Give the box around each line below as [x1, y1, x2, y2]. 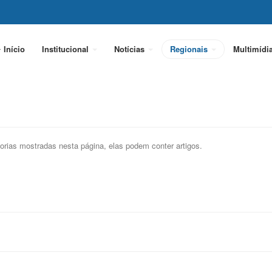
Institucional [42, 43, 91, 55]
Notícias [114, 43, 147, 55]
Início [4, 43, 25, 55]
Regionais [170, 43, 210, 55]
